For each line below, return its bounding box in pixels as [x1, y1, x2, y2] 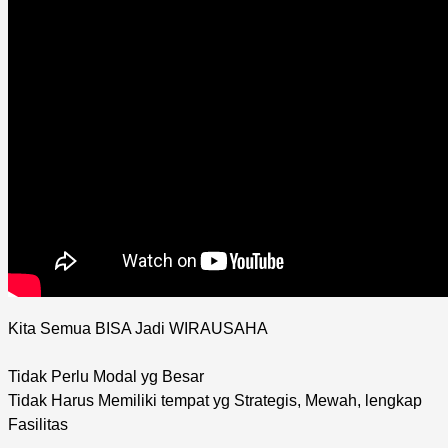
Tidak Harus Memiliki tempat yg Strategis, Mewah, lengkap [8, 391, 422, 409]
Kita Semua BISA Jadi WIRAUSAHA [8, 319, 268, 337]
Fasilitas [8, 415, 68, 433]
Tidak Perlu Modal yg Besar [8, 367, 204, 385]
